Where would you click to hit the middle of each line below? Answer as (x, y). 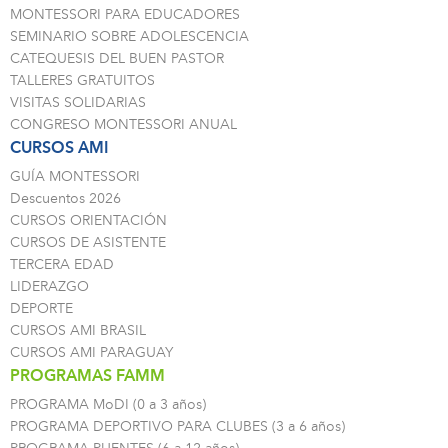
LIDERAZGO (49, 286)
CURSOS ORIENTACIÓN (88, 220)
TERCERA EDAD (62, 264)
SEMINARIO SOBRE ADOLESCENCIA (129, 36)
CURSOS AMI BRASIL (78, 330)
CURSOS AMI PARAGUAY (91, 352)
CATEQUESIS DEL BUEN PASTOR (117, 58)
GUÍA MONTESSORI (75, 176)
